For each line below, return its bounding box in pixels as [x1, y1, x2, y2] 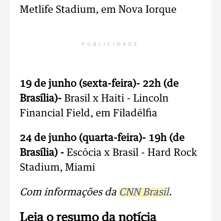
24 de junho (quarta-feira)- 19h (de [20, 133, 184, 143]
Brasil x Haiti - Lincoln [62, 94, 169, 104]
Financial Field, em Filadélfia [20, 109, 157, 118]
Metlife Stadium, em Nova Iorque [20, 5, 177, 15]
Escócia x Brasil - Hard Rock [64, 148, 197, 158]
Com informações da [20, 187, 119, 197]
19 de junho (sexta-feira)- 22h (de [20, 79, 179, 89]
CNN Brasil [119, 187, 169, 197]
